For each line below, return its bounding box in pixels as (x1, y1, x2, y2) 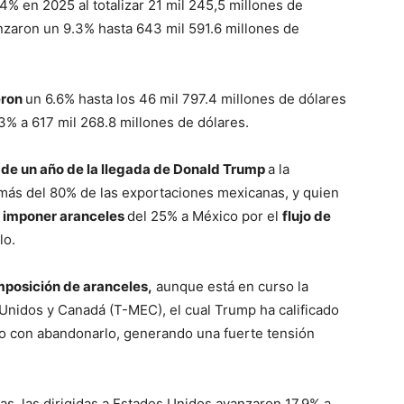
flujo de (282, 207, 331, 225)
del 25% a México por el (127, 207, 282, 225)
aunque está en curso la (152, 278, 308, 295)
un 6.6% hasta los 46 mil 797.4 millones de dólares (25, 90, 346, 107)
